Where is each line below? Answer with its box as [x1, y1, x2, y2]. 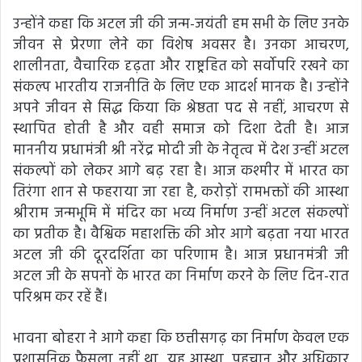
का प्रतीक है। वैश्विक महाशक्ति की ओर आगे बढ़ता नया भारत [13, 222, 349, 246]
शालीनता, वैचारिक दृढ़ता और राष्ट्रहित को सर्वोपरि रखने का [13, 54, 349, 78]
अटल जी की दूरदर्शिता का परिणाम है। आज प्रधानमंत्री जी [13, 243, 349, 267]
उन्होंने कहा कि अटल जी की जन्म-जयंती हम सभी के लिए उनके [13, 12, 349, 36]
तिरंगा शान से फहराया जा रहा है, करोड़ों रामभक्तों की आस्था [13, 180, 349, 204]
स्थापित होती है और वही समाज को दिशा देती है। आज [13, 117, 349, 141]
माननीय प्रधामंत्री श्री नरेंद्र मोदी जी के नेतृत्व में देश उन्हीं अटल [13, 138, 349, 162]
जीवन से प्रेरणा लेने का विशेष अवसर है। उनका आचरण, [13, 33, 349, 57]
